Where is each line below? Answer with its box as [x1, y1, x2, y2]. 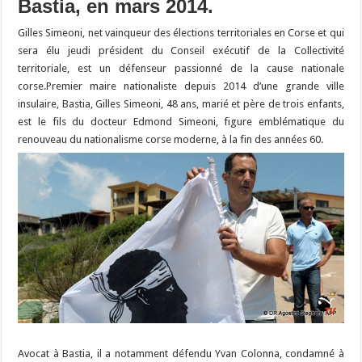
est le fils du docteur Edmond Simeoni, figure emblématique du [18, 115, 344, 128]
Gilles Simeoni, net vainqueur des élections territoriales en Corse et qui [18, 26, 344, 39]
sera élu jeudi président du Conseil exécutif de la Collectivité [18, 44, 344, 57]
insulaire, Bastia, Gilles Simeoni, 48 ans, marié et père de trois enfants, [18, 97, 344, 110]
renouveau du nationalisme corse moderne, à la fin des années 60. [18, 133, 324, 145]
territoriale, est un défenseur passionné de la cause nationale [18, 61, 344, 74]
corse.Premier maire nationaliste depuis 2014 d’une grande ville [18, 79, 344, 92]
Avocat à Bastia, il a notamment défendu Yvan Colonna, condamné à [18, 347, 344, 360]
